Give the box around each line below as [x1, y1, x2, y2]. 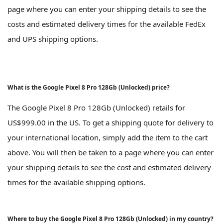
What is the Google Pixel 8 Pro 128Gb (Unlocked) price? [7, 83, 170, 92]
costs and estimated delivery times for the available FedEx [7, 18, 206, 29]
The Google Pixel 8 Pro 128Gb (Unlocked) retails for [7, 102, 185, 112]
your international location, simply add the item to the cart [7, 132, 208, 142]
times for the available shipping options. [7, 177, 145, 187]
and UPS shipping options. [7, 33, 98, 44]
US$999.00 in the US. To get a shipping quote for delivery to [7, 117, 214, 127]
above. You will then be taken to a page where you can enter [7, 147, 214, 157]
